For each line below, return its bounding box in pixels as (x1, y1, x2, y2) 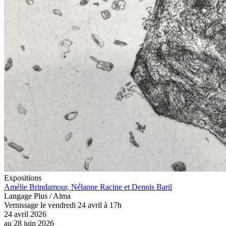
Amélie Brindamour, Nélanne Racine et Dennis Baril (4, 183, 172, 192)
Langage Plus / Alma (4, 192, 71, 201)
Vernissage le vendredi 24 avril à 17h (4, 201, 122, 210)
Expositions (4, 174, 41, 183)
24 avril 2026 (4, 210, 46, 219)
